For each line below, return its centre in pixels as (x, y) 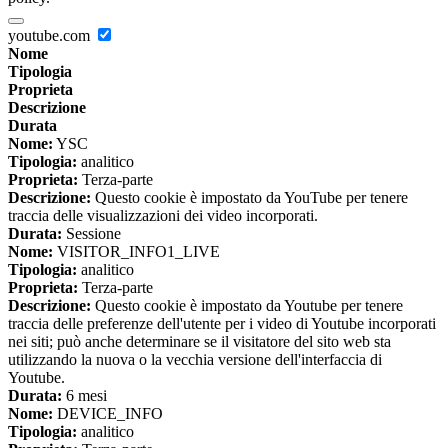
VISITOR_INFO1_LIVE (136, 252)
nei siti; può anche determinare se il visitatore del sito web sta (199, 342)
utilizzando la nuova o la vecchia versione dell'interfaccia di (195, 360)
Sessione (91, 234)
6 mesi (84, 396)
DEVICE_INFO (108, 414)
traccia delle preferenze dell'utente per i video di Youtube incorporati (222, 324)
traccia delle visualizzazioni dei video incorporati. (163, 216)
